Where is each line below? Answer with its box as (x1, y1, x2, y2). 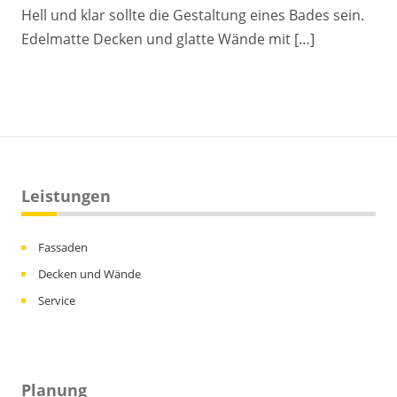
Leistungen (21, 184, 111, 206)
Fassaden (38, 238, 88, 255)
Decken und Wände (38, 265, 141, 282)
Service (38, 292, 75, 308)
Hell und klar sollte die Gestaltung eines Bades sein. (21, 4, 364, 25)
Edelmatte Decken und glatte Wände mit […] (21, 28, 315, 49)
